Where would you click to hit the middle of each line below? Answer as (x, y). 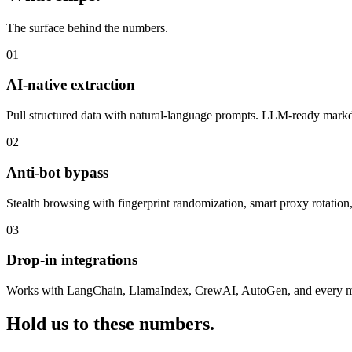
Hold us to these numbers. (110, 323)
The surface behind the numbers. (87, 27)
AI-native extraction (71, 85)
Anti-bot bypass (57, 172)
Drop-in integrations (72, 260)
